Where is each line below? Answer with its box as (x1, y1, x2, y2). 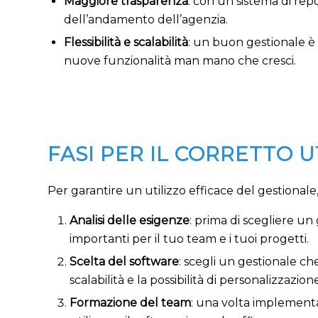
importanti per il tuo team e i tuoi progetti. (70, 232, 309, 246)
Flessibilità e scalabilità (64, 35, 188, 50)
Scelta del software (70, 255, 179, 269)
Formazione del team (70, 296, 191, 310)
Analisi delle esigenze (70, 214, 190, 228)
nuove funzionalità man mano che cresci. (64, 54, 296, 68)
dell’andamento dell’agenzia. (64, 13, 228, 27)
